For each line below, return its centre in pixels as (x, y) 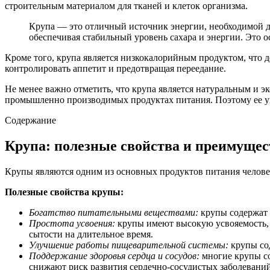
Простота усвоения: (72, 223)
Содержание (30, 120)
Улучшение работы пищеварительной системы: (129, 245)
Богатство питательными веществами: (114, 212)
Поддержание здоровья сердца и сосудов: (114, 256)
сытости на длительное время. (91, 234)
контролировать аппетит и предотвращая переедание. (115, 68)
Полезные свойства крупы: (64, 192)
